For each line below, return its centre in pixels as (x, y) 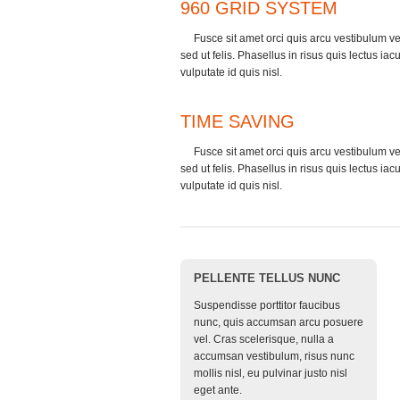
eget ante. (218, 390)
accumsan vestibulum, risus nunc (274, 356)
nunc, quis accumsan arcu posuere (279, 322)
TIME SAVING (237, 121)
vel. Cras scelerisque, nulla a (264, 339)
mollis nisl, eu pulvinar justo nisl (271, 373)
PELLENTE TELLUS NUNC (267, 278)
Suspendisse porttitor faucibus (267, 305)
